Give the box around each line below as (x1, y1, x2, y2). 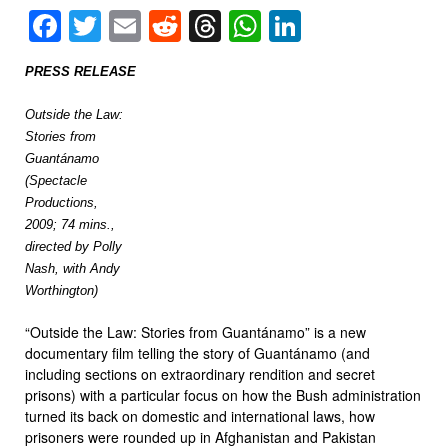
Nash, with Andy (25, 260, 120, 276)
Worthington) (25, 282, 98, 298)
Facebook (61, 2, 202, 49)
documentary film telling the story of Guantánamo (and (25, 342, 370, 363)
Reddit (181, 2, 274, 49)
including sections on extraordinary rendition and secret (25, 363, 375, 384)
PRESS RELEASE (25, 63, 136, 79)
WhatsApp (261, 2, 409, 49)
